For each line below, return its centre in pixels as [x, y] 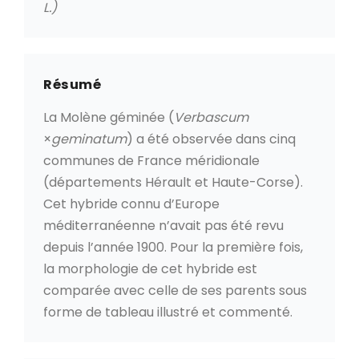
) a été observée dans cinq [211, 139]
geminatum [89, 139]
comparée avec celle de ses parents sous [175, 290]
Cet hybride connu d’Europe [131, 204]
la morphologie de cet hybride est [150, 268]
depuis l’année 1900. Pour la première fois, [173, 247]
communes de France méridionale [151, 160]
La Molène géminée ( [109, 117]
